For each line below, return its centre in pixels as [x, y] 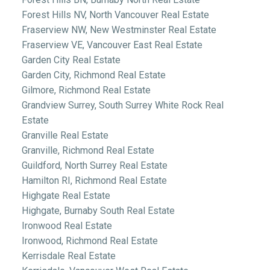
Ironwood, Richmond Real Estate [89, 240]
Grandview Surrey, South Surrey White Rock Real [122, 105]
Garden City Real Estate [71, 60]
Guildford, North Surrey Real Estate [94, 165]
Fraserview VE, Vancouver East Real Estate [112, 45]
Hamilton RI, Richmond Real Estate [94, 180]
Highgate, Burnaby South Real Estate [98, 210]
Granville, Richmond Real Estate [88, 150]
